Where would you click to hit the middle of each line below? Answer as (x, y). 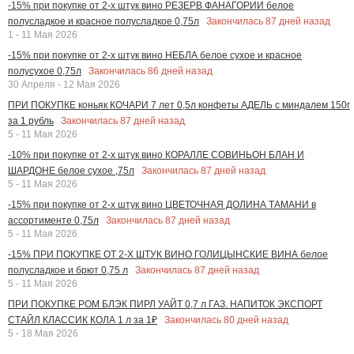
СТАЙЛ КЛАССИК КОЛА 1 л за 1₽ (83, 320)
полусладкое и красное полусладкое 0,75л (104, 22)
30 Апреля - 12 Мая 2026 (64, 85)
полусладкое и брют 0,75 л (68, 271)
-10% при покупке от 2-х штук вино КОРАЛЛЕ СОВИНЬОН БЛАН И (156, 155)
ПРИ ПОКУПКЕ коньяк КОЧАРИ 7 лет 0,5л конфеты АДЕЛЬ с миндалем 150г (179, 105)
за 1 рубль (31, 121)
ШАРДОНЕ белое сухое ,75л (71, 171)
